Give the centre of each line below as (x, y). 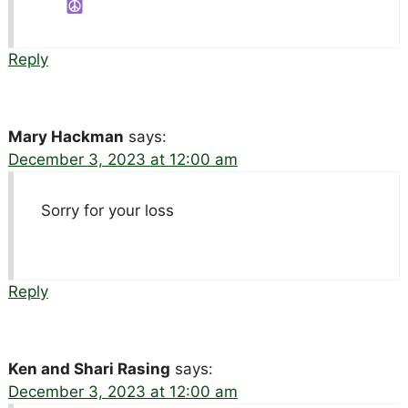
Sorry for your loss (107, 210)
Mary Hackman (66, 136)
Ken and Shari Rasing (89, 368)
